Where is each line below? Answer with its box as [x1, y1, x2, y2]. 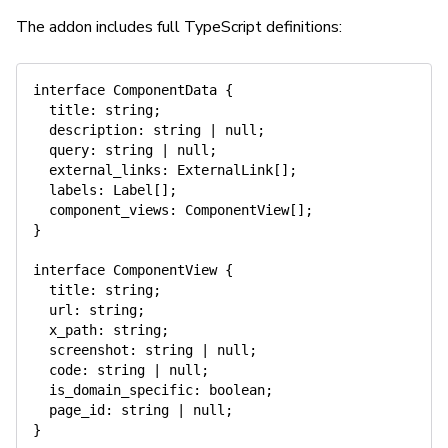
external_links [33, 162, 161, 178]
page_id [33, 402, 105, 418]
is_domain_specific [33, 382, 193, 398]
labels [33, 182, 97, 198]
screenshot [33, 342, 129, 358]
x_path [33, 322, 97, 338]
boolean [209, 382, 265, 398]
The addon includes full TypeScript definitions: [16, 16, 342, 38]
